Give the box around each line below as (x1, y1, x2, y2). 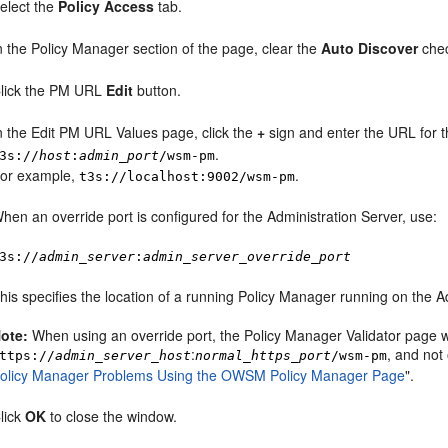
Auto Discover (321, 38, 419, 58)
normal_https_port (195, 348, 332, 363)
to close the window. (46, 406, 178, 426)
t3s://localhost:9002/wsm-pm (79, 169, 296, 184)
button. (133, 80, 182, 100)
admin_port (79, 148, 160, 163)
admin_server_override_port (143, 249, 352, 264)
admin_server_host (55, 348, 192, 363)
